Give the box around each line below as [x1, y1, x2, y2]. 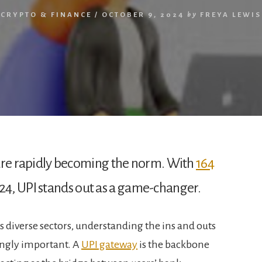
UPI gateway [81, 238, 137, 250]
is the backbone [137, 238, 209, 250]
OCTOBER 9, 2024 [102, 11, 184, 19]
